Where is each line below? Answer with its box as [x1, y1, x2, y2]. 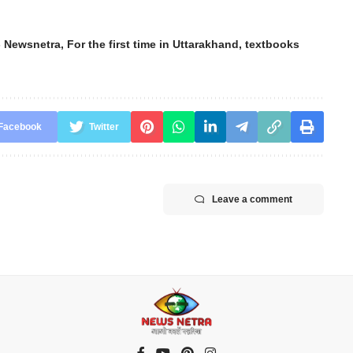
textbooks [245, 38, 299, 50]
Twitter [88, 121, 119, 132]
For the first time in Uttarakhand [67, 38, 239, 50]
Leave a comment [211, 194, 292, 205]
